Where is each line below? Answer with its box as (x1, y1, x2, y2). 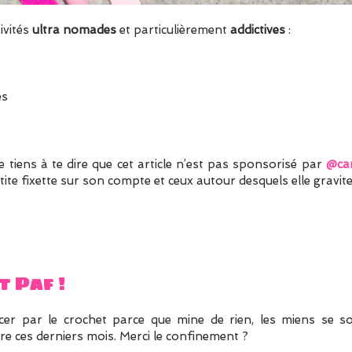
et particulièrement (115, 22, 230, 37)
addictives (229, 22, 285, 37)
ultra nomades (31, 22, 116, 37)
